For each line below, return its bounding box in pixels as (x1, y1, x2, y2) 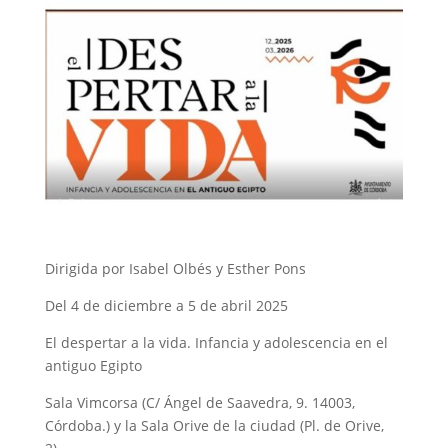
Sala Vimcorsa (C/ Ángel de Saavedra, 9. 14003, (44, 393, 355, 413)
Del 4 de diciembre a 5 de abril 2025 (44, 296, 288, 316)
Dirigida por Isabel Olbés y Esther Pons (44, 259, 306, 279)
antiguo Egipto (44, 356, 142, 376)
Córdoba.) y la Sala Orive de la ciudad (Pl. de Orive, (44, 416, 384, 436)
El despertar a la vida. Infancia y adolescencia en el (44, 333, 388, 353)
